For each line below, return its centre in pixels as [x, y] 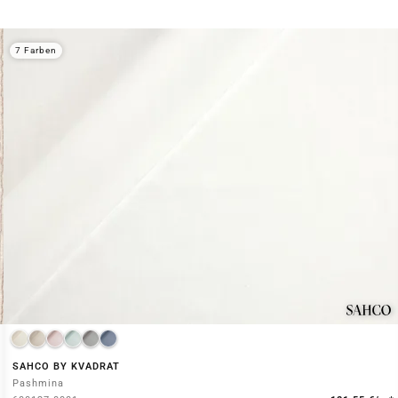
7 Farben [36, 50]
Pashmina [38, 384]
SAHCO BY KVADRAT [66, 367]
